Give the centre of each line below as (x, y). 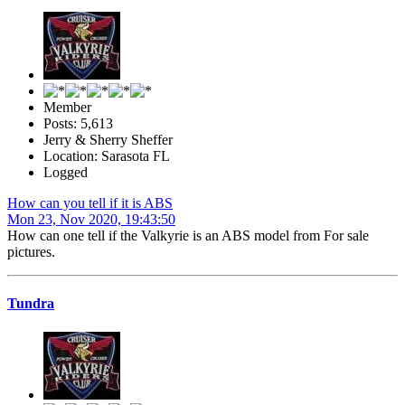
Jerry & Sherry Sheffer (108, 140)
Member (67, 108)
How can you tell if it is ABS (90, 203)
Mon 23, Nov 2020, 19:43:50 (91, 220)
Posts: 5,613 (78, 124)
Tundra (31, 304)
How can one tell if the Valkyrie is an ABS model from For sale (188, 236)
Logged (66, 173)
